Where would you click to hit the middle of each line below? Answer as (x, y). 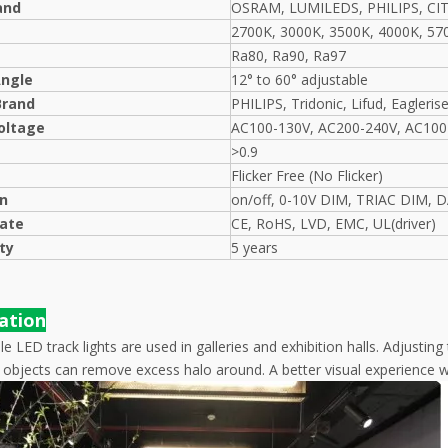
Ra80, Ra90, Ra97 (288, 55)
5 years (254, 247)
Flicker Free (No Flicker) (307, 175)
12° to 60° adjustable (299, 79)
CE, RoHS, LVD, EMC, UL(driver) (333, 223)
